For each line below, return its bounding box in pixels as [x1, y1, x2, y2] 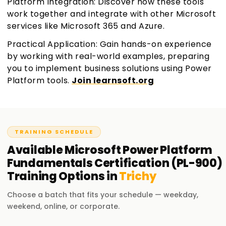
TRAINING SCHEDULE [15, 128, 93, 136]
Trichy [119, 168, 156, 185]
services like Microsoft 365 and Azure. [7, 20, 164, 32]
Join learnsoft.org [72, 75, 154, 87]
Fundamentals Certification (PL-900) [7, 155, 222, 172]
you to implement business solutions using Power [7, 63, 212, 75]
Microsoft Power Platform [65, 142, 212, 158]
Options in [56, 168, 120, 185]
